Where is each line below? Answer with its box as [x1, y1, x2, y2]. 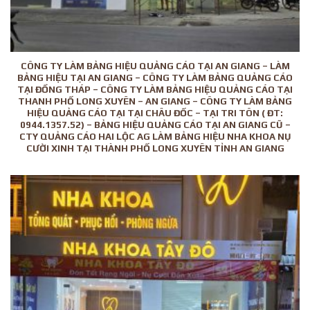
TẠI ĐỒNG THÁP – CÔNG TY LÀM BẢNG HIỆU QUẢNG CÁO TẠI [17, 83, 293, 95]
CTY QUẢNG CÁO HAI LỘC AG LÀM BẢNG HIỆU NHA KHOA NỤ [19, 130, 291, 142]
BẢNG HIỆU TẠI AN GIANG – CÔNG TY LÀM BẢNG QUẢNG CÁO [17, 71, 293, 83]
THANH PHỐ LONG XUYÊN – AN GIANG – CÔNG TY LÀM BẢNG [18, 95, 292, 107]
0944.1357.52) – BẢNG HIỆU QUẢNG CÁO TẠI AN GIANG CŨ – [19, 118, 291, 130]
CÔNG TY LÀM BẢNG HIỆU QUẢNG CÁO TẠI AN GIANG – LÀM [20, 60, 290, 71]
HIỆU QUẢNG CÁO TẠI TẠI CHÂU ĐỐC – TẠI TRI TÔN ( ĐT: [27, 107, 283, 118]
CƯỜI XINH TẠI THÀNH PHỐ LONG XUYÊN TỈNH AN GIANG [26, 142, 284, 154]
